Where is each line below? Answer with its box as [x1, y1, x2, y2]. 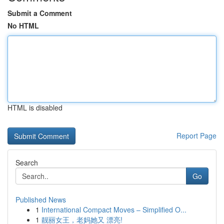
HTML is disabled [7, 102, 62, 112]
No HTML [7, 20, 39, 30]
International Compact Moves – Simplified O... [41, 204, 186, 214]
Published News [15, 194, 66, 204]
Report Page [176, 130, 216, 140]
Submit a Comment [7, 8, 72, 18]
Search [15, 157, 38, 167]
